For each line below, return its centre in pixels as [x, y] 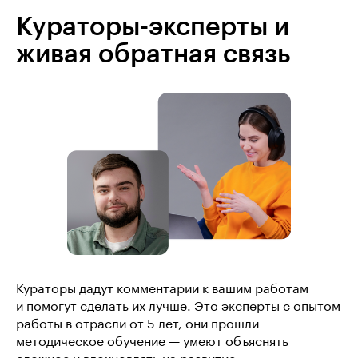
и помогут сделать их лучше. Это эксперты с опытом [178, 306]
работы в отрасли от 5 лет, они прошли [137, 324]
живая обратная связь [153, 54]
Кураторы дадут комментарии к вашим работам [162, 289]
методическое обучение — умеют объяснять [152, 342]
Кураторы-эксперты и [153, 27]
